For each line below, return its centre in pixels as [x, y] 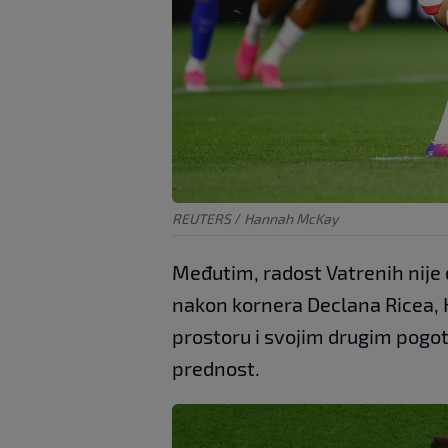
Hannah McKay [291, 218]
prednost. [216, 367]
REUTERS [201, 218]
